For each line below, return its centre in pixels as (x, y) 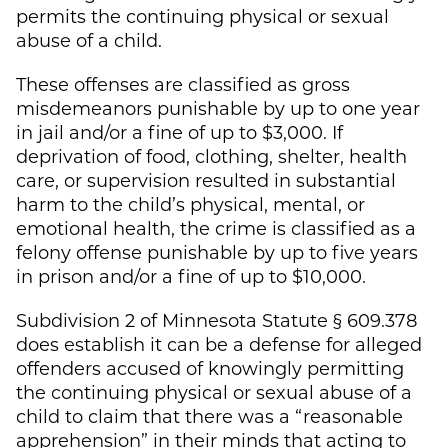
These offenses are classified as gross (183, 83)
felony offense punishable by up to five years (217, 251)
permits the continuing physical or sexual (202, 15)
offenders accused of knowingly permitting (210, 367)
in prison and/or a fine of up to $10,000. (191, 275)
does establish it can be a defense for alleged (219, 343)
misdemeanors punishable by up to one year (218, 107)
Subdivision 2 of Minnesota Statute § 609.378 (216, 319)
